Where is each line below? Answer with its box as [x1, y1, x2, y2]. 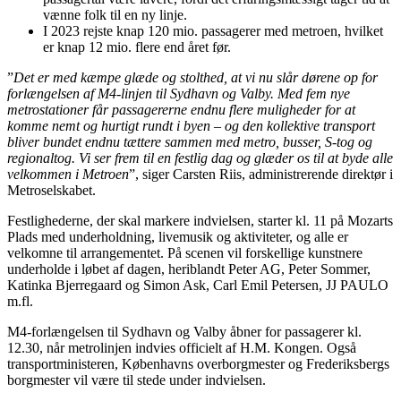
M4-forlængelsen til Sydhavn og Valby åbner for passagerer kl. [7, 323, 362, 339]
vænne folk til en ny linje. [43, 6, 191, 22]
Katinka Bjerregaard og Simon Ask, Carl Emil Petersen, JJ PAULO [7, 277, 388, 293]
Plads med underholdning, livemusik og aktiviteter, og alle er [7, 228, 348, 244]
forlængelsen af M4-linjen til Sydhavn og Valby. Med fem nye [7, 85, 350, 101]
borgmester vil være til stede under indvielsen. [7, 371, 269, 388]
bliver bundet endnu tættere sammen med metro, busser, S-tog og [7, 133, 372, 149]
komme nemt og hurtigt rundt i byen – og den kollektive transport [7, 117, 375, 133]
